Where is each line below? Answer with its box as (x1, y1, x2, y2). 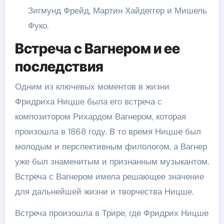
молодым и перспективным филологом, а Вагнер (14, 140, 207, 152)
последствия (14, 58, 103, 75)
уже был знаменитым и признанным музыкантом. (14, 155, 209, 167)
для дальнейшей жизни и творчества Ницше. (14, 185, 193, 197)
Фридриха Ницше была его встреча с (14, 95, 162, 107)
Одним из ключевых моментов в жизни (14, 80, 169, 92)
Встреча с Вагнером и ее (14, 40, 180, 57)
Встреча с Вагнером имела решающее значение (14, 170, 204, 182)
